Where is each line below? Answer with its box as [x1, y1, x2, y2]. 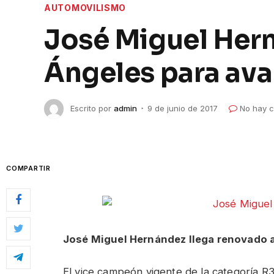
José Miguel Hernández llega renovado [63, 233, 270, 246]
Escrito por [70, 103, 111, 113]
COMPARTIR [6, 164, 51, 173]
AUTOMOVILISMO [44, 2, 127, 13]
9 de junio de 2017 [147, 103, 218, 113]
